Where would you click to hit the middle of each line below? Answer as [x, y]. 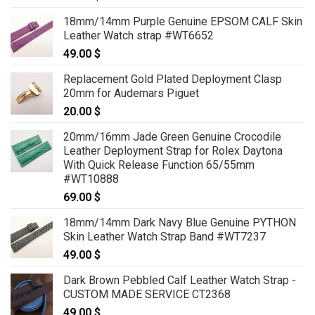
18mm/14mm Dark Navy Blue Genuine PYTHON [180, 222]
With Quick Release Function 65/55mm [159, 165]
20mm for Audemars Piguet [131, 93]
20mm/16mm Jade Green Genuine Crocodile [172, 136]
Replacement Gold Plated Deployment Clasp [173, 79]
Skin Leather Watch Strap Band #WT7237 [165, 236]
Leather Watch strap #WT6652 [139, 35]
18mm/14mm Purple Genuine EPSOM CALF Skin [183, 21]
